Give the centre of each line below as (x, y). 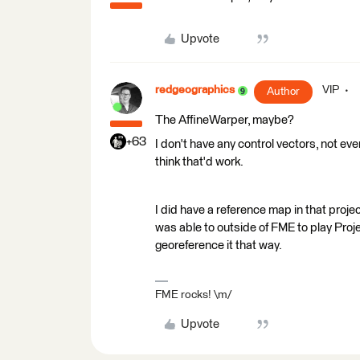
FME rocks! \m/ (193, 295)
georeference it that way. (219, 245)
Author (283, 92)
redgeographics (195, 90)
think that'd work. (199, 162)
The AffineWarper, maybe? (225, 120)
